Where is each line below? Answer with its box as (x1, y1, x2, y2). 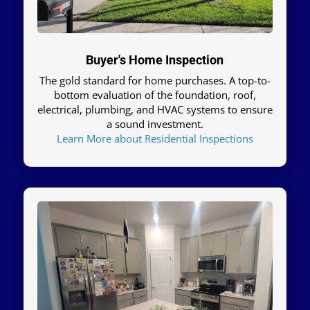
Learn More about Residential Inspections (56, 131, 253, 145)
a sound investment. (106, 116, 203, 131)
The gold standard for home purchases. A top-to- (39, 73, 271, 87)
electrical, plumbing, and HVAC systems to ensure (37, 102, 273, 116)
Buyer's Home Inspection (86, 52, 224, 67)
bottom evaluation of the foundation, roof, (53, 87, 256, 102)
